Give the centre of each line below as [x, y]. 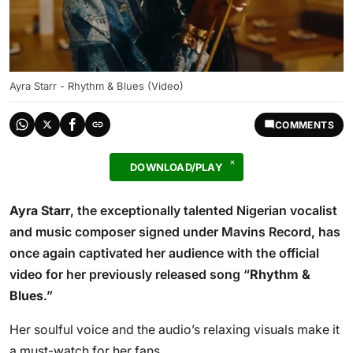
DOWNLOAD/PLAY [176, 167]
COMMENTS [304, 124]
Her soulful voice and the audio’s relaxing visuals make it [175, 329]
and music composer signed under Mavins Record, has [175, 232]
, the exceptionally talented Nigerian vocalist [204, 210]
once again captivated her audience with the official [164, 253]
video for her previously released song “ [130, 274]
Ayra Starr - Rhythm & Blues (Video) [97, 86]
